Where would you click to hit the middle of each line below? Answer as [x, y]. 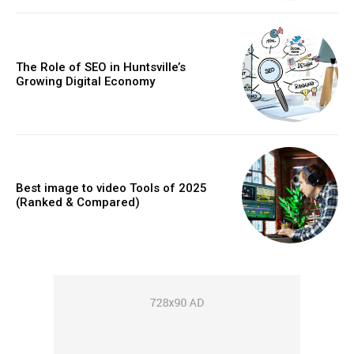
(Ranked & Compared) [78, 203]
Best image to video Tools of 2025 [111, 188]
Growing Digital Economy [85, 81]
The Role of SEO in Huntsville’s [101, 67]
